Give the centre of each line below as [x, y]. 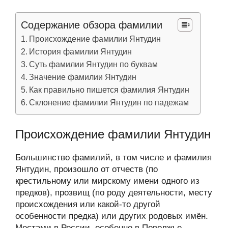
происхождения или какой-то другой [88, 204]
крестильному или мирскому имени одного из [107, 181]
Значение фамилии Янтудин [83, 77]
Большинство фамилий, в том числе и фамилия [113, 158]
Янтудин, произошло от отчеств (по [87, 169]
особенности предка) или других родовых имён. [112, 216]
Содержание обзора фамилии [92, 25]
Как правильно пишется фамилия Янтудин [109, 89]
